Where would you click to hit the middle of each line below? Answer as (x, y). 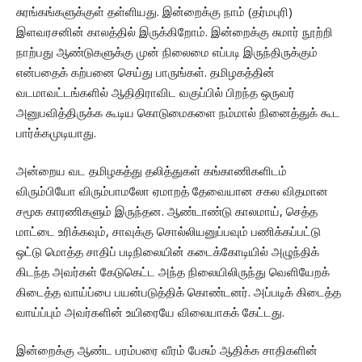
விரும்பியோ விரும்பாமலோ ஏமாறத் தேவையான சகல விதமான (172, 191)
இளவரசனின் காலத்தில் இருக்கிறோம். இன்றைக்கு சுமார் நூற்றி (175, 32)
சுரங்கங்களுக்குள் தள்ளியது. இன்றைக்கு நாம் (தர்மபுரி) (154, 12)
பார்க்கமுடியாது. (56, 133)
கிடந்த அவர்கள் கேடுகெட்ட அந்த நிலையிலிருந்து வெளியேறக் (173, 272)
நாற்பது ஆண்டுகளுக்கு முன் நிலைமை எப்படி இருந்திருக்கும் (167, 52)
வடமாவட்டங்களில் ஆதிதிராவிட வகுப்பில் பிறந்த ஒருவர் (156, 93)
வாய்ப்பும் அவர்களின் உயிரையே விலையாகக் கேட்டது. (150, 312)
